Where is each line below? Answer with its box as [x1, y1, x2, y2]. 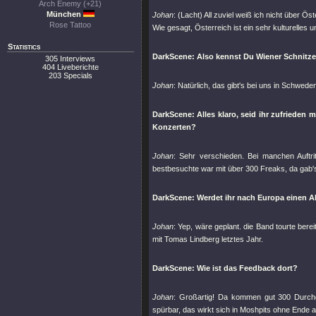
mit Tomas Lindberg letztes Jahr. [152, 235, 263, 243]
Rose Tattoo [49, 20, 92, 29]
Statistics [8, 42, 40, 51]
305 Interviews [45, 54, 96, 63]
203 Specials [49, 71, 92, 80]
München [46, 10, 83, 18]
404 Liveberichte [42, 63, 99, 71]
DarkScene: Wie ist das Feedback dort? [152, 264, 298, 272]
